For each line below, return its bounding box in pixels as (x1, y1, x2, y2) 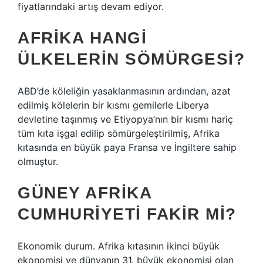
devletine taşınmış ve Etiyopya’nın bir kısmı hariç (18, 113, 233, 125)
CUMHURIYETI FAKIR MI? (18, 205, 237, 223)
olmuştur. (18, 156, 58, 167)
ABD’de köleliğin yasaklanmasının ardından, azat (18, 85, 231, 97)
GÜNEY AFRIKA (18, 184, 151, 202)
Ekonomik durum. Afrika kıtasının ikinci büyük (18, 240, 220, 252)
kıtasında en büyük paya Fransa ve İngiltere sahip (18, 141, 237, 153)
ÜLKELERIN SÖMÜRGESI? (18, 50, 245, 68)
